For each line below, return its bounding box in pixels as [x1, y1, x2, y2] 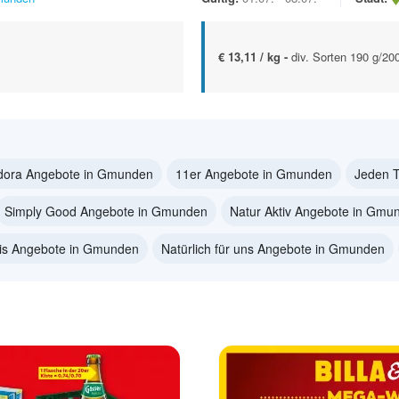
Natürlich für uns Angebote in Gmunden [161, 239, 385, 257]
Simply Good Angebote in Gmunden [4, 201, 208, 220]
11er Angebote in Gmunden [175, 164, 332, 183]
